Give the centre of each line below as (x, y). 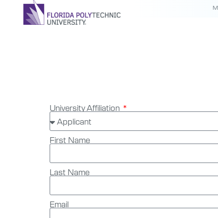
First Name (70, 140)
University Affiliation (86, 108)
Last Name (70, 172)
